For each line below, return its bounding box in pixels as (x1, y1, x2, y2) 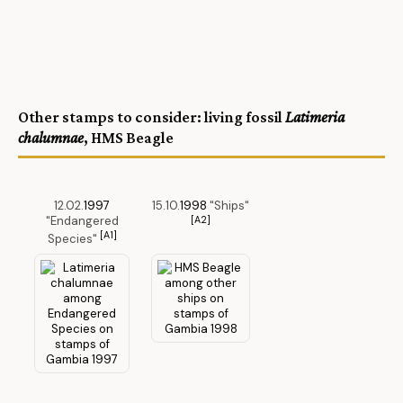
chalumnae (18, 128, 84, 147)
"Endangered (45, 212, 119, 228)
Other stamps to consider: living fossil (18, 107, 285, 126)
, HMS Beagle (84, 128, 174, 147)
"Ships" (207, 197, 249, 213)
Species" (47, 231, 100, 247)
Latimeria (285, 107, 345, 126)
